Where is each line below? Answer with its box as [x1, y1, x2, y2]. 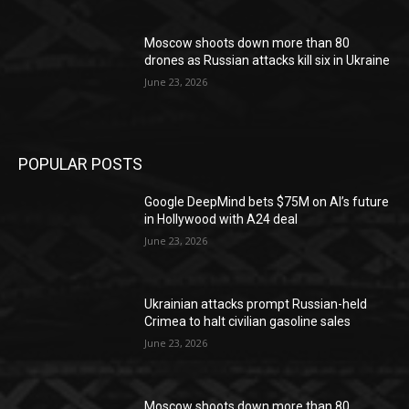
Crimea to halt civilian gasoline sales [144, 313, 351, 329]
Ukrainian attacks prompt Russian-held [144, 296, 368, 311]
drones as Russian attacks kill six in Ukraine [144, 53, 391, 68]
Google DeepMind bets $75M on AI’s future [144, 194, 390, 210]
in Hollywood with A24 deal [144, 212, 299, 227]
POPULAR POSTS [18, 154, 142, 174]
